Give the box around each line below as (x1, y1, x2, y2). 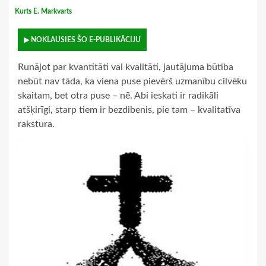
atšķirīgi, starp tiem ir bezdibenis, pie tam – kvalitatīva (18, 105, 240, 115)
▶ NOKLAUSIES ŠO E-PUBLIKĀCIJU (24, 36, 141, 44)
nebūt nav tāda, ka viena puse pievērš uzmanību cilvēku (18, 77, 247, 87)
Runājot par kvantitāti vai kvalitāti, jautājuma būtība (18, 62, 233, 72)
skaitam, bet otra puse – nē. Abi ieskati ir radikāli (18, 91, 218, 101)
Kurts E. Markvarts (15, 8, 74, 15)
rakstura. (18, 119, 55, 129)
